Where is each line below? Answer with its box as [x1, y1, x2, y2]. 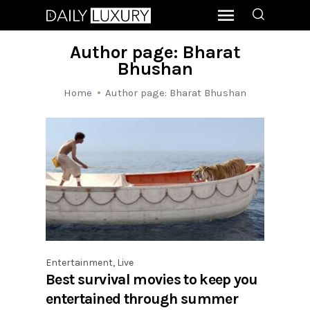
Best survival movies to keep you [46, 271, 258, 289]
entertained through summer [46, 290, 238, 308]
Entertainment [46, 257, 113, 269]
